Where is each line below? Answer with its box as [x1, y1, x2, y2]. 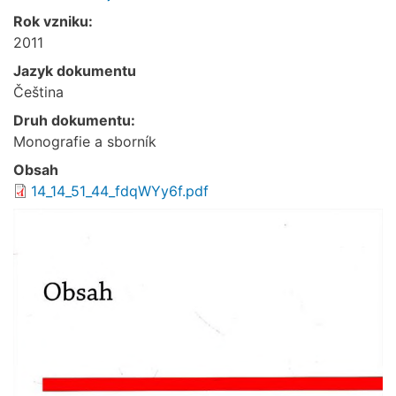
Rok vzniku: [13, 11, 93, 30]
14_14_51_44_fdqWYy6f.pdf [31, 181, 209, 200]
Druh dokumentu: [13, 110, 135, 129]
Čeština [13, 82, 64, 101]
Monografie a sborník [13, 132, 156, 150]
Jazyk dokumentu [13, 61, 136, 80]
